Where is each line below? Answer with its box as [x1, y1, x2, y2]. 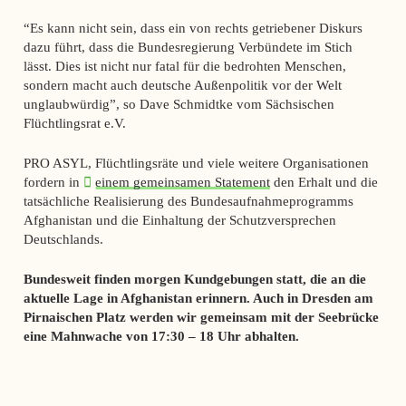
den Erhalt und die [270, 173, 379, 189]
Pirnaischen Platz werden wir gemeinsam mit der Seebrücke [23, 308, 379, 324]
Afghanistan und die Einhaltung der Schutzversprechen [23, 211, 336, 227]
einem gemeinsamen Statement [95, 173, 271, 189]
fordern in [23, 173, 83, 189]
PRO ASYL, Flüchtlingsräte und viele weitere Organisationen [23, 154, 369, 170]
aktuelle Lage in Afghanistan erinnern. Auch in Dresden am [23, 289, 373, 305]
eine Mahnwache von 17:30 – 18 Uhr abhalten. [23, 327, 299, 343]
